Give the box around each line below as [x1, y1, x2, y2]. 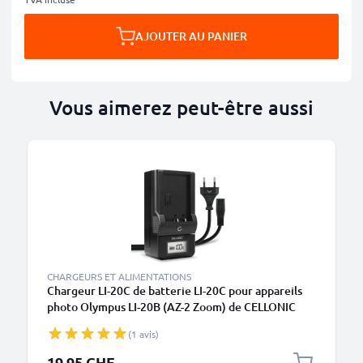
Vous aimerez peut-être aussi [49, 95, 314, 120]
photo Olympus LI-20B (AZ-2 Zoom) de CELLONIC [47, 299, 296, 314]
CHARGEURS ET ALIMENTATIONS [47, 270, 191, 283]
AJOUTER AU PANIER [135, 28, 247, 44]
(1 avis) [128, 327, 159, 340]
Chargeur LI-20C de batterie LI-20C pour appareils [47, 283, 302, 298]
